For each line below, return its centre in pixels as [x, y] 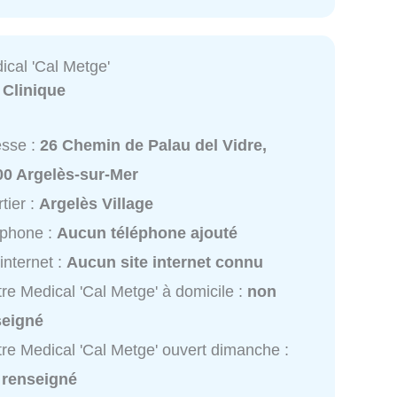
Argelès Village [97, 203]
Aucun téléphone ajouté [148, 233]
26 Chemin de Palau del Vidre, [154, 145]
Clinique [35, 90]
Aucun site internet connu [165, 262]
